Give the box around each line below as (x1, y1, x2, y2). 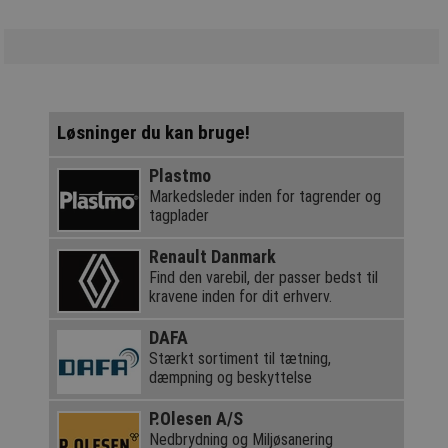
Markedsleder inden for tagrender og (148, 186, 381, 206)
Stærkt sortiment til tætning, (148, 348, 331, 368)
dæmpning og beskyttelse (148, 367, 312, 387)
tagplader (148, 205, 209, 225)
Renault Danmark (148, 245, 276, 267)
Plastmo (148, 164, 211, 186)
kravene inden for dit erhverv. (148, 286, 332, 306)
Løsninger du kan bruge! (56, 120, 250, 144)
